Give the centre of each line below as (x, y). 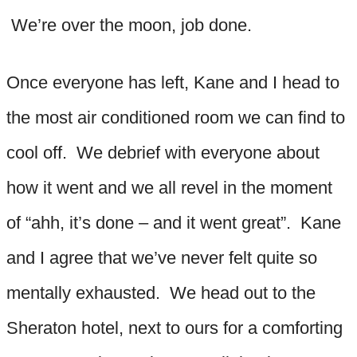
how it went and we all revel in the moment (169, 187)
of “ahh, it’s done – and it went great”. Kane (174, 222)
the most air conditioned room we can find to (176, 117)
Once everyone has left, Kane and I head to (173, 82)
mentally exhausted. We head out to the (161, 292)
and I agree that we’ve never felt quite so (162, 257)
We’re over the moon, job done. (129, 25)
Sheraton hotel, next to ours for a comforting (175, 328)
